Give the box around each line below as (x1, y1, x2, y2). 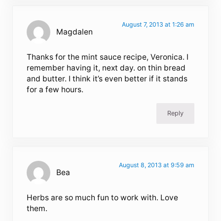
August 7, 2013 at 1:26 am (121, 20, 194, 28)
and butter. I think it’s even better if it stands (27, 74, 188, 83)
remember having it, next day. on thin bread (27, 63, 186, 73)
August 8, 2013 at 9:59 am (118, 161, 194, 169)
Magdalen (56, 27, 93, 37)
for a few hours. (27, 84, 84, 94)
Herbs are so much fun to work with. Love (27, 192, 179, 202)
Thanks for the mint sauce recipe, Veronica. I (27, 52, 189, 62)
